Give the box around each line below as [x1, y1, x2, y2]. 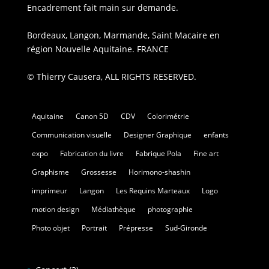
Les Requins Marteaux [115, 186, 190, 196]
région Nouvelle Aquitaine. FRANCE [26, 43, 169, 55]
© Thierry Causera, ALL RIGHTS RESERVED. [26, 70, 196, 82]
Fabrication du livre [59, 148, 124, 159]
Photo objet [31, 223, 70, 234]
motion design [31, 204, 79, 215]
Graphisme [31, 167, 69, 178]
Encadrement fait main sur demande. [26, 1, 178, 13]
